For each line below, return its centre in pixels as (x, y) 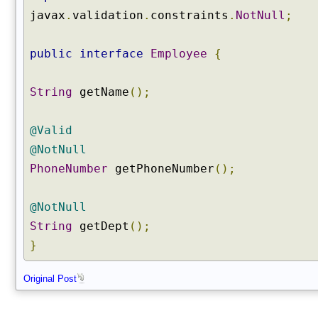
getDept (101, 226)
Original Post (50, 279)
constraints (190, 15)
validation (108, 15)
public (51, 54)
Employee (179, 54)
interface (111, 54)
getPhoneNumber (161, 169)
